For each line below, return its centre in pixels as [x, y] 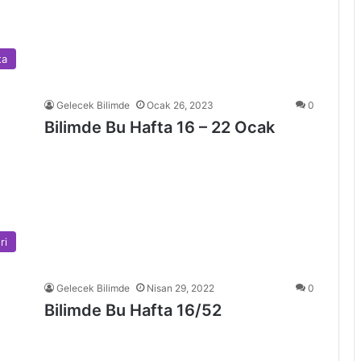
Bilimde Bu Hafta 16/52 [133, 311]
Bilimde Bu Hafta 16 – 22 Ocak [160, 128]
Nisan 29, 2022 [180, 288]
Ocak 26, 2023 [180, 106]
